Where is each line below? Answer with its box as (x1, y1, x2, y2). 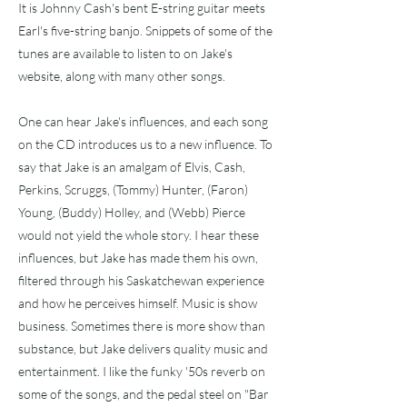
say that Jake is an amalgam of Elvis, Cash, (18, 159, 245, 174)
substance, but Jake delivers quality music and (18, 341, 268, 356)
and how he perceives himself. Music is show (18, 295, 257, 311)
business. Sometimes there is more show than (18, 318, 265, 333)
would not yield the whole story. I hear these (18, 227, 259, 243)
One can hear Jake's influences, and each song (18, 114, 268, 129)
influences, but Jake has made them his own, (18, 250, 258, 265)
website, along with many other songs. (18, 68, 225, 84)
